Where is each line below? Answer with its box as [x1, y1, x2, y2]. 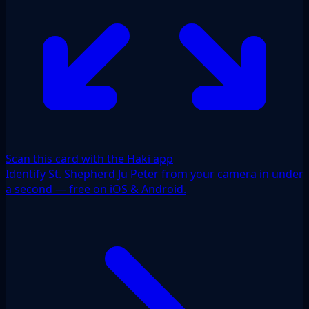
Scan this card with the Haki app [6, 150, 173, 166]
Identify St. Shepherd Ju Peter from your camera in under [6, 166, 303, 181]
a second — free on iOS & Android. [6, 181, 186, 197]
